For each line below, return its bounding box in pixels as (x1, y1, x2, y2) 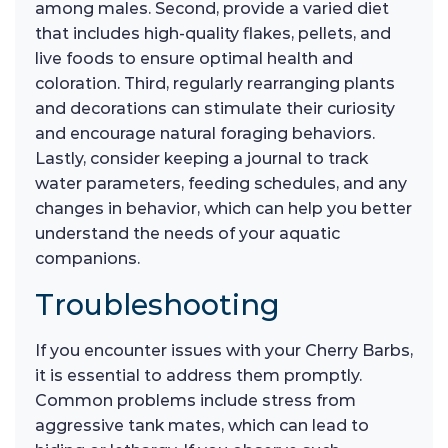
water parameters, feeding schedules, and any (35, 174, 407, 194)
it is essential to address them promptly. (35, 366, 362, 386)
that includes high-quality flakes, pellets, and (35, 24, 391, 44)
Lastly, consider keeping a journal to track (35, 149, 368, 169)
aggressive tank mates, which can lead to (35, 416, 369, 436)
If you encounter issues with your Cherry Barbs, (35, 341, 413, 361)
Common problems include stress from (35, 391, 356, 411)
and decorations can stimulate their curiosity (35, 99, 395, 119)
